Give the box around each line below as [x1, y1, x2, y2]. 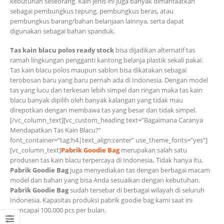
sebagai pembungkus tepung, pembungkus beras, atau [10, 6, 173, 15]
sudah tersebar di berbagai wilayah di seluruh [68, 185, 204, 195]
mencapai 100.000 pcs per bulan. [10, 205, 106, 215]
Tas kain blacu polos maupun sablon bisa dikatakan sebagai [10, 65, 186, 75]
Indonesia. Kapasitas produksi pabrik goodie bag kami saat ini [10, 195, 192, 205]
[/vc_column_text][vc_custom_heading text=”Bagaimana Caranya [10, 115, 203, 125]
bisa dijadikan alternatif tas [114, 45, 195, 55]
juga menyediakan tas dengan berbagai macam [70, 165, 210, 175]
